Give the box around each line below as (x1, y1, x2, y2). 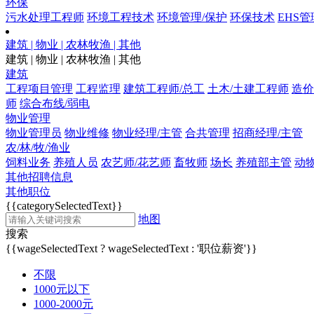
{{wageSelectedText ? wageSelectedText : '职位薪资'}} (6, 243, 257, 254)
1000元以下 (34, 283, 90, 295)
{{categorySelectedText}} (6, 200, 123, 212)
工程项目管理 (6, 83, 73, 95)
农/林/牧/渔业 (6, 142, 70, 153)
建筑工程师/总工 (123, 83, 205, 95)
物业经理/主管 (112, 127, 182, 139)
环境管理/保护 (157, 11, 227, 23)
